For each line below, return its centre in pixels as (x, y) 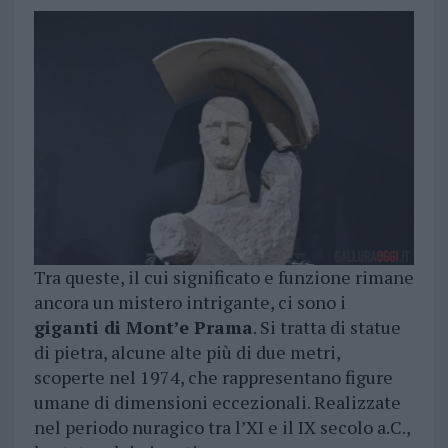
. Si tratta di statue (326, 327)
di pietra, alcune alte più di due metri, (186, 352)
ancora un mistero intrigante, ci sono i (189, 302)
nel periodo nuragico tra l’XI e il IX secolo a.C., (221, 427)
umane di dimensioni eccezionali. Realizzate (217, 402)
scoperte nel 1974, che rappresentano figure (213, 377)
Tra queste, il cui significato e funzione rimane (223, 277)
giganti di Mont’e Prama (143, 327)
